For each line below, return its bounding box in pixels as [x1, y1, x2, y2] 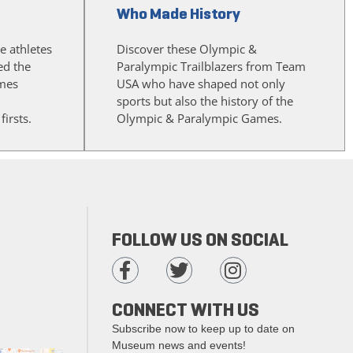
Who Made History [117, 4, 240, 24]
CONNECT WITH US [112, 297, 259, 321]
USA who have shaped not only [117, 76, 285, 92]
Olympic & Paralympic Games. [117, 110, 282, 127]
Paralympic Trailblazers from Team [117, 58, 306, 75]
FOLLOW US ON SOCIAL [112, 228, 288, 252]
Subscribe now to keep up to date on [112, 321, 295, 335]
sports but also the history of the [117, 93, 293, 110]
